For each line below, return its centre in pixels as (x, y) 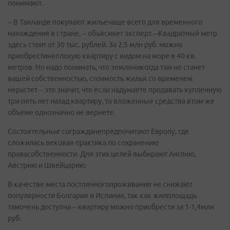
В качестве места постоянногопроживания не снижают (100, 184)
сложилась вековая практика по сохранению (83, 143)
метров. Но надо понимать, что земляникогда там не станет (106, 67)
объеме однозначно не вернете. (61, 112)
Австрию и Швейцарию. (47, 165)
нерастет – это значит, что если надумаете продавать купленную (115, 90)
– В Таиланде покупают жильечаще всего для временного (105, 22)
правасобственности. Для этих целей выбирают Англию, (102, 154)
